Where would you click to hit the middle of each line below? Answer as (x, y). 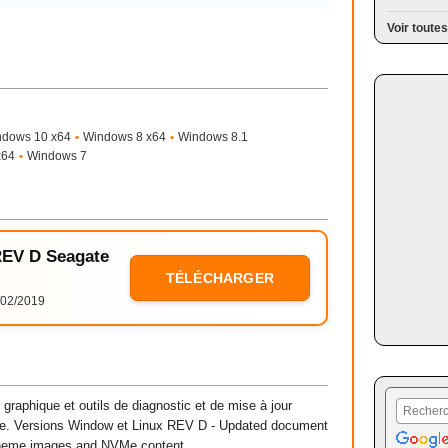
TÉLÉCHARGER (220, 278)
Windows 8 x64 (124, 137)
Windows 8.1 (213, 137)
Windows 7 (57, 156)
